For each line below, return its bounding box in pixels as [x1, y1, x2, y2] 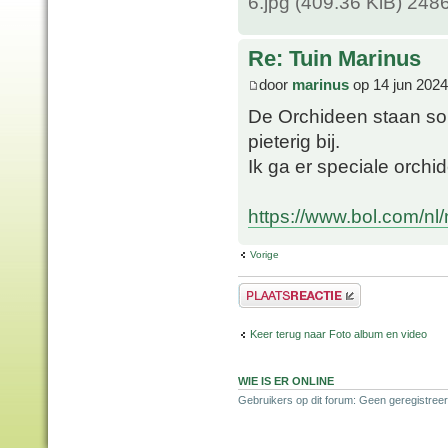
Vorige [250, 248, 279, 260]
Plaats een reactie [238, 282, 325, 295]
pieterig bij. [248, 129, 340, 152]
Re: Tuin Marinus [248, 46, 421, 72]
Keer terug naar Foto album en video [250, 328, 427, 341]
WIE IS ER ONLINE [238, 374, 334, 387]
